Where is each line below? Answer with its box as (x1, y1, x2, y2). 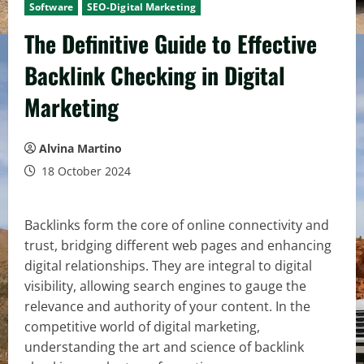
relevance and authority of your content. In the (24, 297, 310, 315)
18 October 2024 (38, 163, 131, 179)
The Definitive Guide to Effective (24, 27, 317, 60)
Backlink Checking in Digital (24, 58, 285, 92)
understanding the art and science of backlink (24, 338, 304, 356)
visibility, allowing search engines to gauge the (24, 277, 306, 295)
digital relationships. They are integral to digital (24, 257, 312, 275)
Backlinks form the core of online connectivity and (24, 216, 329, 234)
